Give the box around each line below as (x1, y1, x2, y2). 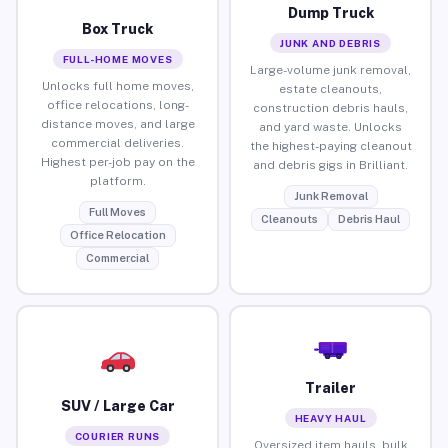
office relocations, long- (46, 97, 189, 112)
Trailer (305, 379, 356, 396)
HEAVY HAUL (294, 411, 367, 424)
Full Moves (89, 205, 146, 218)
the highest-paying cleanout (249, 138, 412, 153)
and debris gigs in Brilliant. (253, 157, 408, 172)
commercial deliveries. (51, 135, 184, 150)
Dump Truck (287, 4, 374, 21)
